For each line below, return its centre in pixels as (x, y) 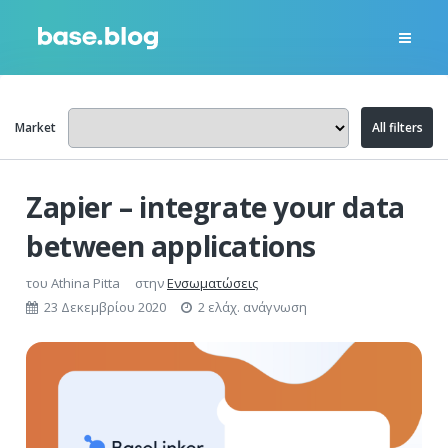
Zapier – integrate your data (215, 207)
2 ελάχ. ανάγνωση (249, 307)
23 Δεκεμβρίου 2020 (105, 307)
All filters (397, 127)
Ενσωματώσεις (212, 283)
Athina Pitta (85, 283)
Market (35, 127)
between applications (171, 246)
